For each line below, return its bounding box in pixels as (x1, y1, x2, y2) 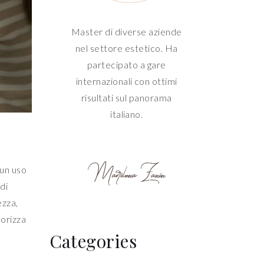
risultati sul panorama (81, 92, 172, 104)
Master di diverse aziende (71, 26, 182, 38)
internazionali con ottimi (75, 75, 177, 87)
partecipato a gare (87, 59, 166, 71)
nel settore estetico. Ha (75, 42, 178, 54)
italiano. (110, 108, 143, 120)
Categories (49, 229, 137, 253)
